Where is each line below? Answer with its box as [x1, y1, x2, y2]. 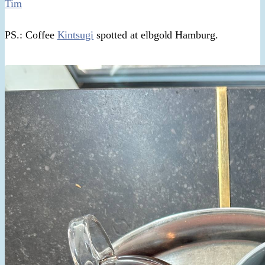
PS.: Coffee [5, 28, 57, 41]
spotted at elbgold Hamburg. [93, 28, 219, 41]
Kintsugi [57, 28, 94, 41]
